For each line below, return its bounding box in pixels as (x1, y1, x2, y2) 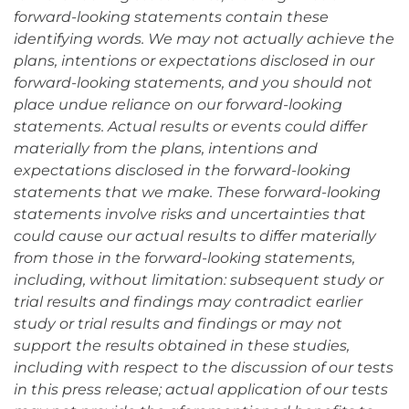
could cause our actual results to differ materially (14, 227, 376, 246)
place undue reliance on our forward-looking (14, 96, 342, 114)
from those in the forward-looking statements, (14, 249, 355, 267)
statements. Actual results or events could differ (14, 118, 367, 136)
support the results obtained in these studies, (14, 337, 350, 355)
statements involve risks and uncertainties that (14, 205, 366, 224)
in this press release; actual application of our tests (14, 381, 388, 399)
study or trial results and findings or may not (14, 315, 342, 333)
